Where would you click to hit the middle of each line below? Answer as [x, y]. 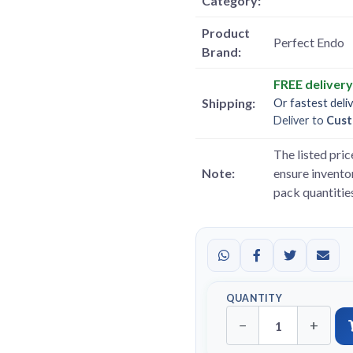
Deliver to [300, 120]
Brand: [221, 52]
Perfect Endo [309, 42]
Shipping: [229, 103]
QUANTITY [254, 298]
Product [226, 33]
